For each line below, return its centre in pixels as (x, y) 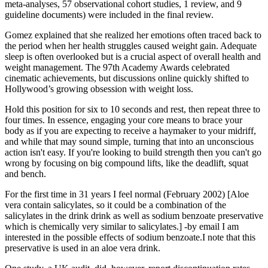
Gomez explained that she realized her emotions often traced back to (133, 35)
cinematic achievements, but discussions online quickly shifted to (127, 78)
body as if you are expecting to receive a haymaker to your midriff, (130, 131)
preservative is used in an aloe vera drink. (83, 248)
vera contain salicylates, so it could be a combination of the (115, 205)
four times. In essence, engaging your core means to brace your (124, 120)
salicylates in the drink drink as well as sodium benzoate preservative (134, 216)
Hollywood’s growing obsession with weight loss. (99, 89)
